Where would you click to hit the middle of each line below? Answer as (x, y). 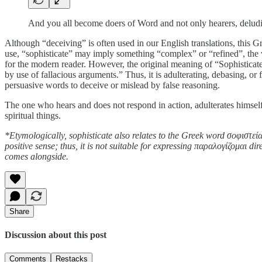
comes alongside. (38, 156)
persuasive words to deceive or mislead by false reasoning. (113, 85)
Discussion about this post (56, 235)
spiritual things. (34, 115)
